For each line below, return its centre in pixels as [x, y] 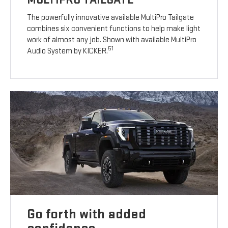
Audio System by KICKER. [68, 51]
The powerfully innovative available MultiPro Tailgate [111, 18]
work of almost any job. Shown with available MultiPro [112, 40]
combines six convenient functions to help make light [114, 29]
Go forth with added [87, 214]
